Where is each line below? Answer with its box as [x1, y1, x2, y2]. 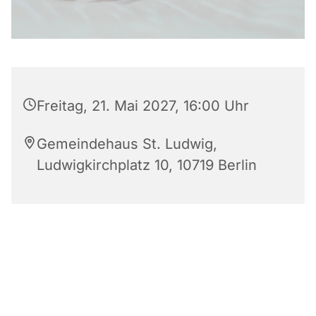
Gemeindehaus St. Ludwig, [37, 135, 217, 152]
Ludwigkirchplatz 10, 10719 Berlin [37, 156, 257, 174]
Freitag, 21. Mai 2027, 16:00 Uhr [37, 97, 249, 114]
